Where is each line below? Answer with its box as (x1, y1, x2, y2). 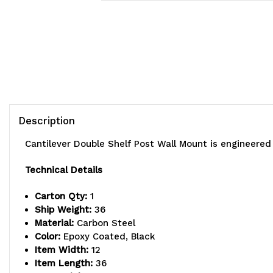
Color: (35, 231, 61, 243)
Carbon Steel (74, 218, 136, 229)
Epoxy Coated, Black (60, 231, 156, 243)
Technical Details (25, 165, 102, 176)
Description (18, 115, 75, 127)
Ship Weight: (35, 204, 92, 216)
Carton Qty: (35, 191, 88, 202)
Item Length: (35, 258, 93, 269)
